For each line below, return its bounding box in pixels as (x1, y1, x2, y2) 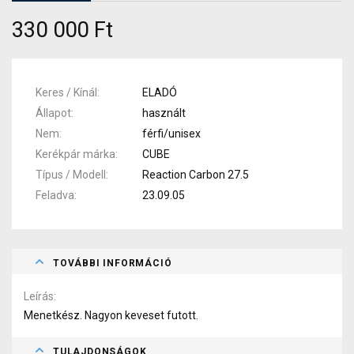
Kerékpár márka (36, 147, 115, 160)
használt (142, 106, 186, 119)
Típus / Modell (36, 168, 106, 181)
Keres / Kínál (36, 85, 97, 99)
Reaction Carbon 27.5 (142, 168, 250, 181)
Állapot (36, 106, 71, 119)
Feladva (36, 188, 74, 201)
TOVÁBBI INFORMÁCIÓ (53, 257, 172, 269)
